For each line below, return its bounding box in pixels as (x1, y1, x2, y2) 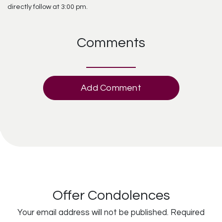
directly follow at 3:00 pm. (7, 3, 88, 10)
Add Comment (81, 83, 141, 93)
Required (170, 208, 205, 217)
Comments (77, 36, 145, 50)
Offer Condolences (52, 188, 170, 203)
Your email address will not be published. (17, 208, 168, 217)
